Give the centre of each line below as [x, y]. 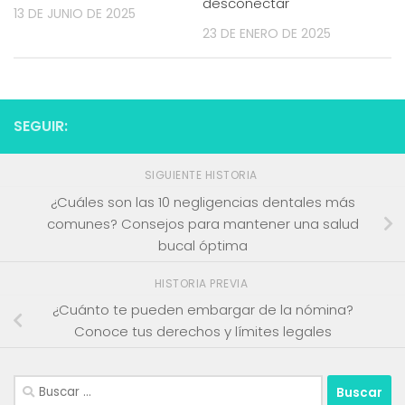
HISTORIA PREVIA [202, 283]
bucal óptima [202, 245]
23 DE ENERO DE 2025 [267, 33]
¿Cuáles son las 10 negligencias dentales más [202, 202]
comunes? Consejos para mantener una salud [202, 223]
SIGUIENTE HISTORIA [202, 174]
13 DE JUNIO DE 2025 [75, 13]
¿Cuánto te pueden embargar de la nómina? [202, 310]
